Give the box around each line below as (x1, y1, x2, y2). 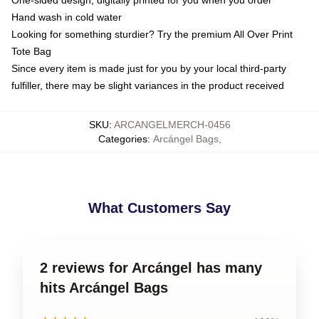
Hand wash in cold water (11, 11, 122, 23)
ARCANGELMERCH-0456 (113, 119, 231, 131)
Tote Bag (11, 46, 51, 58)
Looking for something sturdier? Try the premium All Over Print (11, 28, 293, 41)
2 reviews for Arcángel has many (40, 260, 262, 276)
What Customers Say (88, 200, 231, 216)
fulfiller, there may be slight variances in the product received (11, 80, 284, 92)
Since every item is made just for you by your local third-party (11, 63, 286, 75)
